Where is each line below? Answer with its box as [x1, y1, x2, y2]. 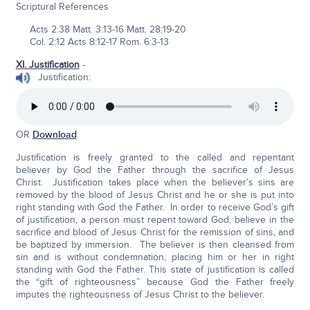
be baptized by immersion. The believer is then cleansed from [15, 238, 295, 250]
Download [32, 128, 77, 140]
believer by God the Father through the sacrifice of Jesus [15, 163, 295, 176]
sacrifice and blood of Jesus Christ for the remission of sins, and [15, 226, 295, 238]
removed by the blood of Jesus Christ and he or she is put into [15, 188, 295, 201]
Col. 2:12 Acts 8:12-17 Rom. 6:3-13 [15, 35, 169, 48]
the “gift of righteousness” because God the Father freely [15, 275, 295, 288]
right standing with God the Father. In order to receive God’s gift [15, 201, 295, 213]
